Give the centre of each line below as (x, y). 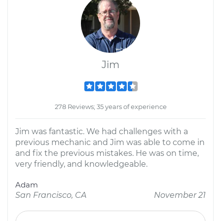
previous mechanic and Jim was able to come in (110, 142)
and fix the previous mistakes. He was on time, (107, 153)
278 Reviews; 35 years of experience (110, 107)
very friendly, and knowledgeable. (81, 164)
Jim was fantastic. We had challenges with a (102, 131)
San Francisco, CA (51, 195)
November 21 (180, 195)
